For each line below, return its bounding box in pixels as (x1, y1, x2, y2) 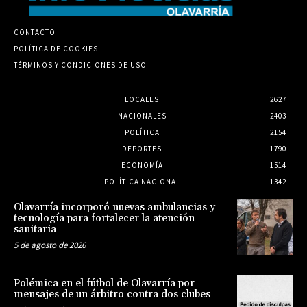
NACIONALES (117, 110, 167, 121)
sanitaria (14, 222, 56, 236)
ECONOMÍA (121, 160, 163, 170)
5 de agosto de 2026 (14, 238, 86, 251)
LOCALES (125, 94, 159, 104)
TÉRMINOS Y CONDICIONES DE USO (14, 60, 147, 70)
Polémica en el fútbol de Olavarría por (14, 277, 195, 291)
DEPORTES (122, 143, 162, 153)
